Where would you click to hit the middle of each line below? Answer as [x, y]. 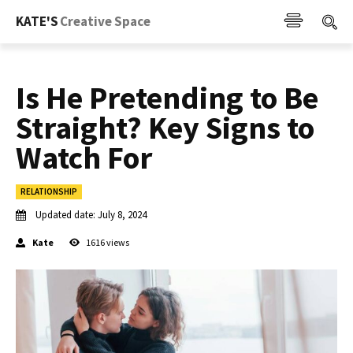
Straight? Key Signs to [165, 128]
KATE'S [37, 21]
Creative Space [105, 21]
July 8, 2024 [122, 215]
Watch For [84, 158]
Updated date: [65, 215]
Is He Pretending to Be [167, 98]
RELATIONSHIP [49, 191]
